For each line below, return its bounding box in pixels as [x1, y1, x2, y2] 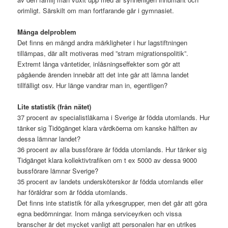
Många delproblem [17, 26, 77, 37]
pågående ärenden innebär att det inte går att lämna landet [17, 69, 189, 79]
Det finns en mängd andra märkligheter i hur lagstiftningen [17, 37, 188, 47]
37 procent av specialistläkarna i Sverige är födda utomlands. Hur [17, 112, 210, 122]
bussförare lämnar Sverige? [17, 165, 99, 176]
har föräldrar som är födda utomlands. [17, 187, 128, 197]
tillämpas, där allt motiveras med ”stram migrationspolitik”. [17, 48, 189, 58]
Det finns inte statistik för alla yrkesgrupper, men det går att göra [17, 197, 208, 208]
